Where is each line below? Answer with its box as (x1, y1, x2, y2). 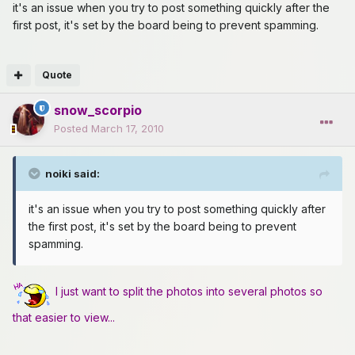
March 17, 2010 (91, 122, 164, 136)
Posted (54, 122, 91, 136)
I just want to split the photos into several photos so (52, 284, 323, 299)
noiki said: (45, 167, 100, 181)
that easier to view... (13, 311, 115, 325)
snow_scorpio (54, 102, 142, 119)
